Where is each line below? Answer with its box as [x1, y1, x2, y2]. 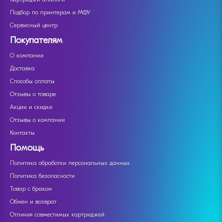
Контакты [10, 129, 35, 136]
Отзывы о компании [10, 116, 65, 123]
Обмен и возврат [10, 198, 56, 205]
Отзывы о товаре [10, 91, 56, 98]
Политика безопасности [10, 172, 75, 179]
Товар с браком [10, 185, 52, 192]
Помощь [10, 143, 44, 153]
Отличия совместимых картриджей [10, 211, 105, 218]
